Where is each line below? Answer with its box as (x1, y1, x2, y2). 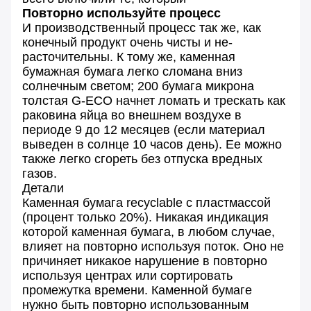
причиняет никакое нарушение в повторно (22, 253, 267, 268)
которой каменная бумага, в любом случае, (22, 224, 275, 239)
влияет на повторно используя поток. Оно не (22, 239, 284, 253)
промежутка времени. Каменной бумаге (22, 283, 252, 297)
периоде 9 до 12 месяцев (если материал (22, 122, 265, 137)
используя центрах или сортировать (22, 268, 233, 283)
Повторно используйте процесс (22, 6, 221, 20)
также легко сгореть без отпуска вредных (22, 151, 262, 166)
